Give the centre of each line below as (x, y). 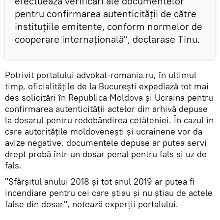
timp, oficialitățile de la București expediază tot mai (107, 86)
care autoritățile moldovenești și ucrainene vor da (104, 131)
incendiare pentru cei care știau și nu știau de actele (109, 192)
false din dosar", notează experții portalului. (92, 204)
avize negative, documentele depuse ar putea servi (106, 142)
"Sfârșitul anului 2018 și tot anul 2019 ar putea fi (100, 181)
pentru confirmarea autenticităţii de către (106, 13)
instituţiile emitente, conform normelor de (109, 26)
